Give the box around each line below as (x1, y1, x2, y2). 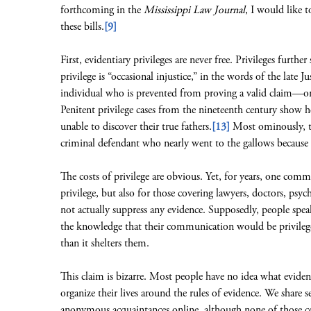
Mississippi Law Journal (144, 3, 245, 17)
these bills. (60, 19, 104, 34)
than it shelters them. (60, 236, 149, 251)
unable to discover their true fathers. (60, 119, 212, 134)
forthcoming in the (60, 3, 144, 17)
